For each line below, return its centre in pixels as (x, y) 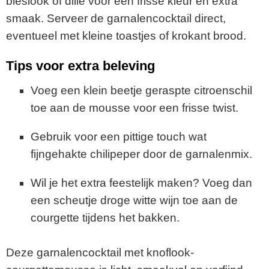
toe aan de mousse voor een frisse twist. (134, 108)
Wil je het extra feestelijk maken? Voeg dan (141, 183)
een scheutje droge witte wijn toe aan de (134, 201)
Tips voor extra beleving (80, 66)
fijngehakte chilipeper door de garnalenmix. (141, 154)
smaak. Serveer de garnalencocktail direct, (116, 18)
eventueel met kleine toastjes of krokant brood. (126, 35)
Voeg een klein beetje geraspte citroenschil (141, 91)
